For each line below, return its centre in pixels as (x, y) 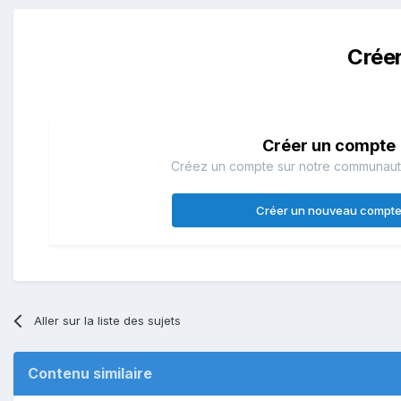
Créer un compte (328, 145)
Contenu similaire (90, 373)
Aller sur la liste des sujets (108, 320)
